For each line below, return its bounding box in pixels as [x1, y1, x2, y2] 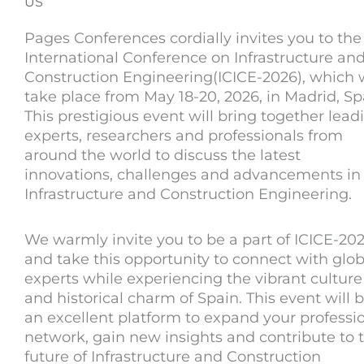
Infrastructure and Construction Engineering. [24, 185, 352, 204]
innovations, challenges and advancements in [24, 166, 361, 184]
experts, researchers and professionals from [24, 127, 343, 145]
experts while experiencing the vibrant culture [24, 269, 362, 288]
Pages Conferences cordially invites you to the [24, 29, 362, 48]
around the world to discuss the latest [24, 146, 301, 165]
